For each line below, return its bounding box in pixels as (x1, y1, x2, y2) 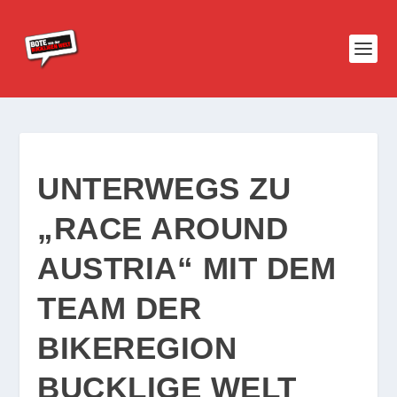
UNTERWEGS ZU (37, 171, 292, 206)
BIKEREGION (37, 331, 237, 365)
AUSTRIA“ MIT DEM (37, 251, 337, 285)
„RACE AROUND (37, 211, 289, 245)
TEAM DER (37, 291, 202, 325)
